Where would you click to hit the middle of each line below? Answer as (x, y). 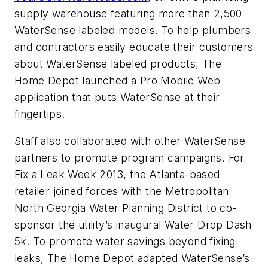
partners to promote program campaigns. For (130, 158)
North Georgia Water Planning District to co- (126, 208)
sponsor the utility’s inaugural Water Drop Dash (133, 225)
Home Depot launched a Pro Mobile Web (118, 80)
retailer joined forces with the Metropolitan (122, 191)
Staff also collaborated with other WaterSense (130, 141)
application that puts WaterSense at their (117, 97)
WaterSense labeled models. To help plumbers (133, 30)
